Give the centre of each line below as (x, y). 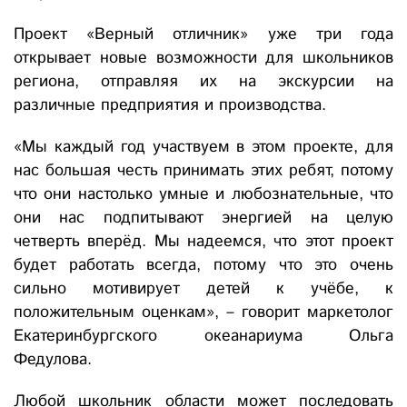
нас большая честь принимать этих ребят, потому (203, 171)
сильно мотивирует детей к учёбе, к (203, 289)
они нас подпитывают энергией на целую (203, 218)
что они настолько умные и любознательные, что (203, 195)
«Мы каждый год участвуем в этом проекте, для (203, 148)
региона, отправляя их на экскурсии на (203, 82)
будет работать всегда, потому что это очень (203, 266)
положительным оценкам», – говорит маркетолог (203, 313)
